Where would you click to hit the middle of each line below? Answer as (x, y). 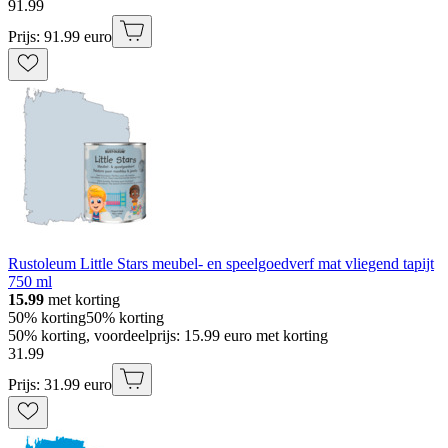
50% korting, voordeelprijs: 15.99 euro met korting (168, 335)
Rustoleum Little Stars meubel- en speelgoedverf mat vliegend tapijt (221, 263)
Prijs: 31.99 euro (60, 384)
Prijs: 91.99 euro (60, 36)
